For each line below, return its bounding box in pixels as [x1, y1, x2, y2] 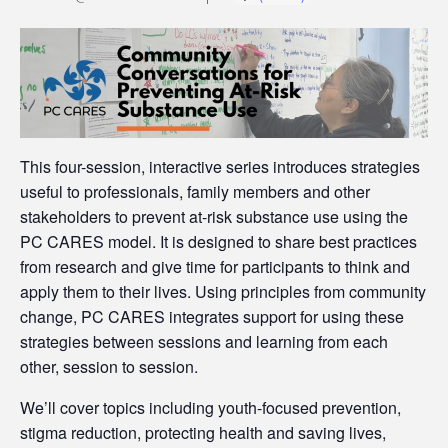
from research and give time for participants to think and [20, 254, 410, 278]
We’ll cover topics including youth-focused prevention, [20, 395, 401, 419]
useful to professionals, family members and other [20, 179, 370, 203]
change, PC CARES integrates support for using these [20, 304, 404, 328]
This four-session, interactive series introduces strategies [20, 154, 420, 178]
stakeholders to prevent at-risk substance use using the [20, 204, 408, 228]
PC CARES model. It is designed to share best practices [20, 229, 417, 253]
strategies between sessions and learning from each [20, 329, 388, 353]
